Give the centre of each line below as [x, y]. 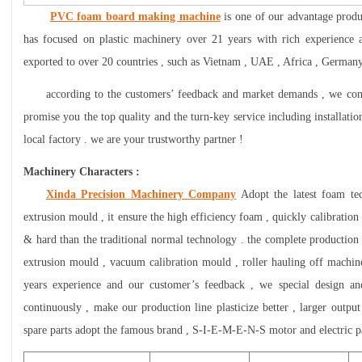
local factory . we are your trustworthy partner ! [133, 139]
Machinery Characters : [82, 172]
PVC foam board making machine [135, 17]
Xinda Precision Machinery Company [141, 194]
